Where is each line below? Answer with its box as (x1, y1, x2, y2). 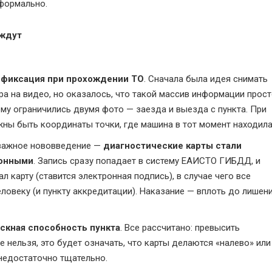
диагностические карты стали (103, 140, 242, 151)
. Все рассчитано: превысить (120, 222, 240, 233)
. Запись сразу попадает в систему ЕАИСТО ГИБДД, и (33, 155, 260, 166)
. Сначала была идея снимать (143, 73, 268, 84)
